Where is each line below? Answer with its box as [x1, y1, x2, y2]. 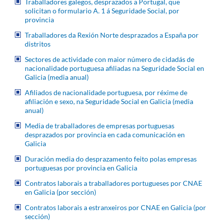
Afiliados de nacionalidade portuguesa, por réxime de [25, 88, 187, 97]
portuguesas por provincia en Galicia [25, 163, 137, 172]
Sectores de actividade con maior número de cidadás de [25, 55, 194, 63]
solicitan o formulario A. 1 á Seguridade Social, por [25, 6, 179, 15]
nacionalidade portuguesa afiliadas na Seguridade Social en [25, 63, 204, 72]
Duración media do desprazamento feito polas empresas [25, 154, 197, 163]
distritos [25, 39, 51, 48]
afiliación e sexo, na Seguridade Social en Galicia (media [25, 97, 193, 106]
